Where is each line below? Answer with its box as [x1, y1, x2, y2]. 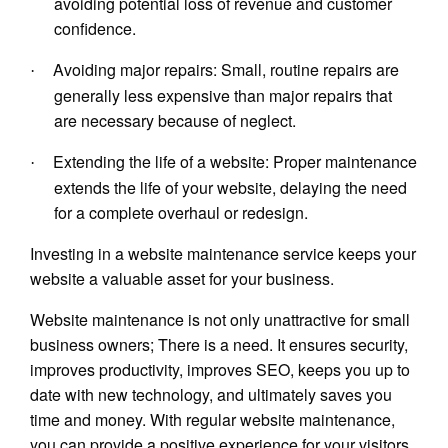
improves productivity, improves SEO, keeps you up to [30, 358, 410, 382]
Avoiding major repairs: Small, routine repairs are [53, 58, 399, 82]
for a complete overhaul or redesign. [54, 201, 308, 225]
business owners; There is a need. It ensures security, [30, 333, 408, 357]
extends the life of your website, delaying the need [54, 176, 407, 200]
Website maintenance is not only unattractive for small [30, 308, 410, 332]
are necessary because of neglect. [54, 109, 296, 133]
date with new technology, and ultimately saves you [30, 383, 392, 407]
